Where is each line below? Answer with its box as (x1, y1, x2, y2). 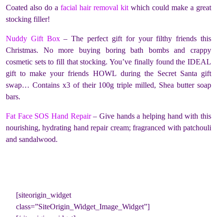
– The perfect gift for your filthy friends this (60, 34, 212, 43)
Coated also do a (6, 3, 61, 12)
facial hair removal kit (61, 3, 128, 12)
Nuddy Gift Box (6, 34, 60, 43)
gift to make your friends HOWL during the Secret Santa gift (6, 69, 211, 77)
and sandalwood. (6, 135, 58, 143)
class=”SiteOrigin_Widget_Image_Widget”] (16, 202, 150, 211)
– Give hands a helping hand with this (91, 111, 212, 120)
